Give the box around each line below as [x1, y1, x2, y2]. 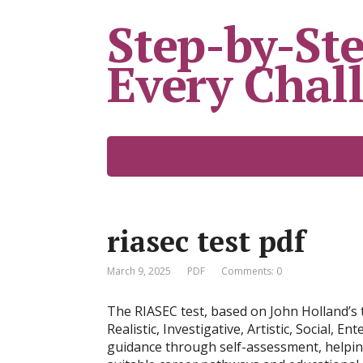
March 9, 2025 [107, 264, 171, 278]
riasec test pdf [107, 222, 305, 260]
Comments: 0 [221, 264, 282, 278]
